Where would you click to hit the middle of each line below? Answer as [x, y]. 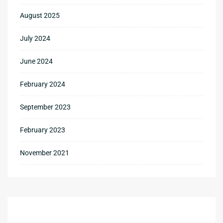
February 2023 [43, 130]
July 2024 [35, 38]
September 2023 [45, 107]
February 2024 [43, 84]
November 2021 [45, 153]
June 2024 [36, 61]
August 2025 [40, 15]
